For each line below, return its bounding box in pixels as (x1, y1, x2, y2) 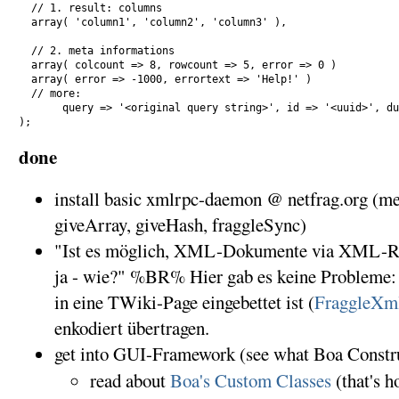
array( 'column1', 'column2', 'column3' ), (18, 16, 287, 28)
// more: (18, 87, 87, 100)
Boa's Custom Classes (169, 367, 331, 393)
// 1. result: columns (18, 2, 162, 14)
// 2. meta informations (18, 45, 175, 57)
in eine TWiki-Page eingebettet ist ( (53, 289, 314, 314)
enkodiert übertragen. (53, 314, 209, 340)
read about (89, 367, 170, 393)
